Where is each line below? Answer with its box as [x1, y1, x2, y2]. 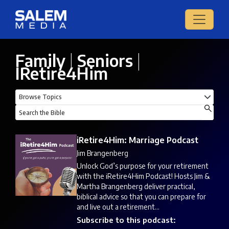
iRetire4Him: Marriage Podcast [77, 135, 198, 146]
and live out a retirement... [77, 202, 159, 212]
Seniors [77, 50, 133, 71]
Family [15, 50, 65, 71]
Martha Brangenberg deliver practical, [77, 182, 195, 191]
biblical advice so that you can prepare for [77, 192, 206, 201]
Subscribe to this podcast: [77, 215, 176, 225]
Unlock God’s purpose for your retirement [77, 162, 209, 171]
